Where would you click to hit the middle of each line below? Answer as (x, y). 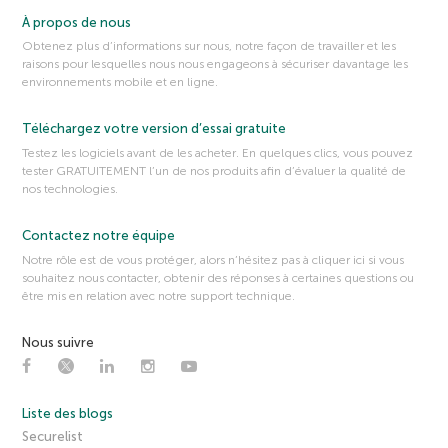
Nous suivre (58, 342)
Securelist (53, 436)
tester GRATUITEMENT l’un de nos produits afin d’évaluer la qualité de (214, 171)
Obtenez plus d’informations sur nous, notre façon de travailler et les (209, 46)
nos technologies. (70, 189)
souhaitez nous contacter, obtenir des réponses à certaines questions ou (218, 277)
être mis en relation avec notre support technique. (159, 295)
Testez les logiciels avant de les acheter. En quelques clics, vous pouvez (218, 153)
